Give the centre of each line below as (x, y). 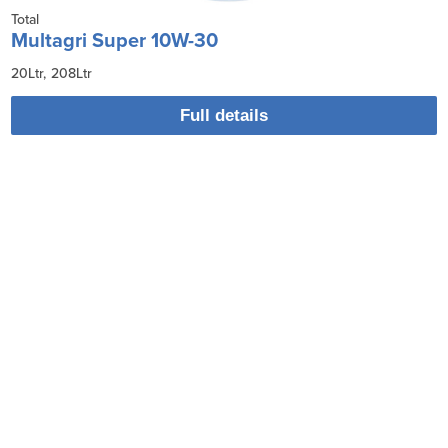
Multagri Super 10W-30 (115, 40)
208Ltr (72, 73)
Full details (224, 115)
